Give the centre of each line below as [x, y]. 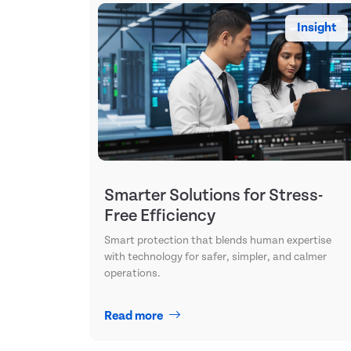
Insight [317, 28]
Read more [135, 316]
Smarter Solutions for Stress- [213, 195]
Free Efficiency [160, 215]
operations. [132, 273]
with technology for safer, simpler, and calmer [215, 257]
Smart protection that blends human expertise [218, 240]
